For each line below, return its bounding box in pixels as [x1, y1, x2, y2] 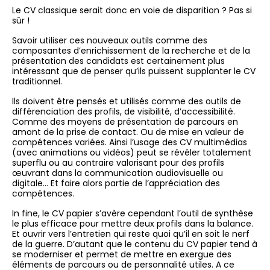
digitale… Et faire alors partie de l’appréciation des [12, 177, 221, 190]
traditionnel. [12, 75, 63, 88]
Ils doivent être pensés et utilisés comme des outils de [12, 95, 242, 108]
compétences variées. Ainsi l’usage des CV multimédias [12, 136, 248, 149]
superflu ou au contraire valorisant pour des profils [12, 157, 225, 169]
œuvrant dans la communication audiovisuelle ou [12, 167, 224, 180]
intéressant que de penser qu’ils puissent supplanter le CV [12, 65, 256, 78]
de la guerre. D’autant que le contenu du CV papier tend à [12, 238, 258, 251]
